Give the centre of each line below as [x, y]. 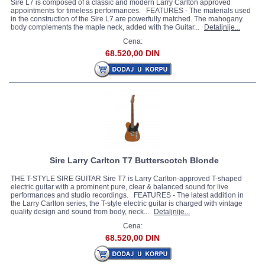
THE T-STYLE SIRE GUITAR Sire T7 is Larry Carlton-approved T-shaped [126, 179]
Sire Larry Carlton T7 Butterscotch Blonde [134, 160]
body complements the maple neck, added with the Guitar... [106, 27]
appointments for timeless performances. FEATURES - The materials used [131, 11]
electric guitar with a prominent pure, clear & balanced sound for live [119, 187]
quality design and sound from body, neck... [81, 212]
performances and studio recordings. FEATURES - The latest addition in [127, 195]
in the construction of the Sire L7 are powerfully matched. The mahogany [127, 19]
